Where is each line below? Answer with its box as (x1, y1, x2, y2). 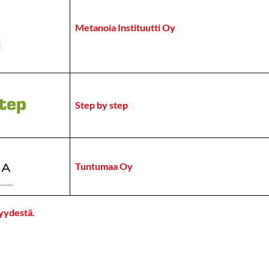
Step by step (74, 99, 128, 110)
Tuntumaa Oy (74, 160, 133, 172)
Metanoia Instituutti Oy (74, 22, 175, 33)
